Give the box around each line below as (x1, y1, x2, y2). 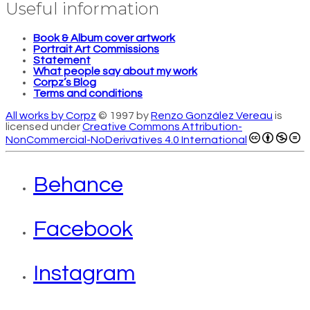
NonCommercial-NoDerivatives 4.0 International (6, 134, 247, 146)
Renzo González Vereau (151, 110, 273, 122)
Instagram (33, 262, 136, 286)
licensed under (6, 121, 82, 133)
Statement (33, 55, 91, 66)
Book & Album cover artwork (33, 33, 175, 44)
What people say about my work (33, 66, 197, 77)
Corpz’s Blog (33, 77, 96, 89)
